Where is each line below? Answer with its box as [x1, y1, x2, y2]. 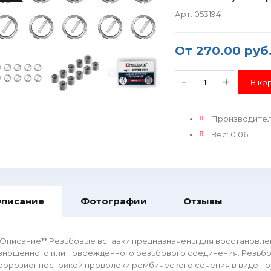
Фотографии [80, 195, 147, 207]
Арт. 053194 [175, 9, 221, 19]
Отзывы [183, 195, 223, 207]
